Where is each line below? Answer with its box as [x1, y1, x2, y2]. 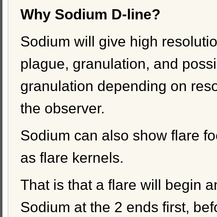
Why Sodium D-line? [20, 6, 160, 23]
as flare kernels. [20, 150, 124, 166]
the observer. [20, 100, 105, 117]
